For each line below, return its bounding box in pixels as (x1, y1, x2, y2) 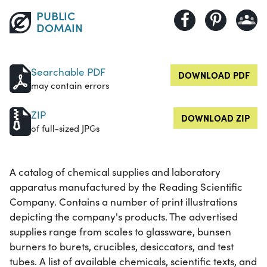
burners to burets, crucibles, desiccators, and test (10, 239, 234, 253)
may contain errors (31, 79, 109, 91)
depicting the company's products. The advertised (10, 209, 238, 223)
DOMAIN (36, 18, 83, 35)
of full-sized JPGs (31, 122, 100, 134)
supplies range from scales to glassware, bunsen (10, 224, 231, 238)
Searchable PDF (31, 64, 105, 79)
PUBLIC (36, 7, 75, 23)
